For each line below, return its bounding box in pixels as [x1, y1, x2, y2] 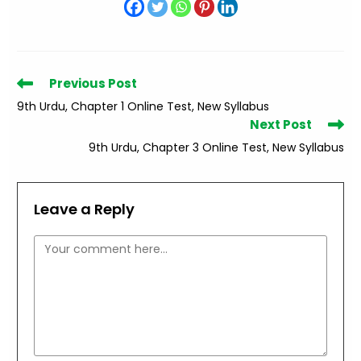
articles [16, 104, 58, 121]
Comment [33, 236, 93, 253]
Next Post [249, 115, 312, 133]
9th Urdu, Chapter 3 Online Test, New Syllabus [88, 139, 344, 156]
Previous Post [49, 74, 138, 92]
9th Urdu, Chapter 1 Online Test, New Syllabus [17, 98, 270, 114]
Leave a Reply [34, 198, 135, 219]
